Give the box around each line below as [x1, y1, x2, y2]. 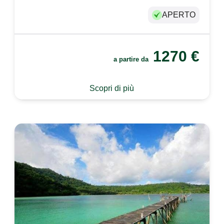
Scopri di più [89, 84, 134, 93]
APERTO [161, 10, 195, 19]
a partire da [113, 55, 150, 63]
